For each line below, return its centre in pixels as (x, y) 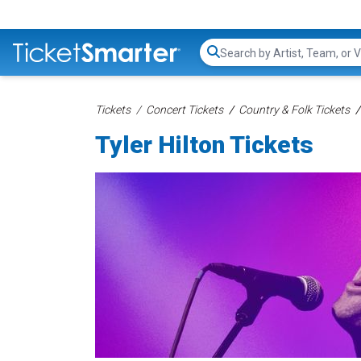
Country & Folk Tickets (294, 110)
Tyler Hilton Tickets (204, 145)
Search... (242, 60)
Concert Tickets (185, 110)
